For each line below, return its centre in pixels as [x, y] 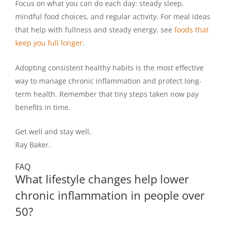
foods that [192, 30]
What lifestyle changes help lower [102, 179]
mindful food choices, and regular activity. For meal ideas [113, 17]
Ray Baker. [33, 144]
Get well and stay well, [53, 131]
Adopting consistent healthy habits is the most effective [109, 67]
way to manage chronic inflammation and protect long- [108, 81]
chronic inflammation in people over [110, 195]
